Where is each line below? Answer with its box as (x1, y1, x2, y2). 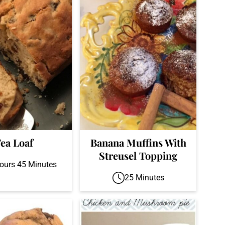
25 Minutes (124, 172, 164, 182)
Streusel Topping (99, 148, 177, 162)
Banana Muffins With (90, 135, 186, 149)
